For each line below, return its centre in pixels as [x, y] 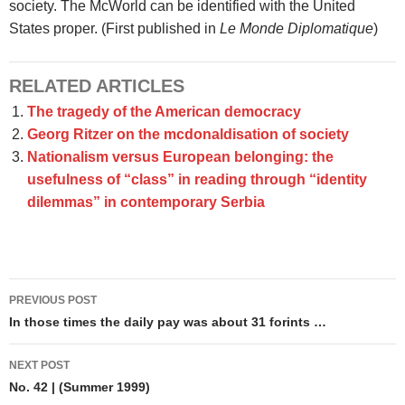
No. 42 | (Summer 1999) [80, 387]
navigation [66, 325]
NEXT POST [39, 366]
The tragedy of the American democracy [164, 112]
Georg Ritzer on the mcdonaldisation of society [188, 135]
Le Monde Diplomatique [297, 29]
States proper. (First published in [114, 29]
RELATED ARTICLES [97, 86]
